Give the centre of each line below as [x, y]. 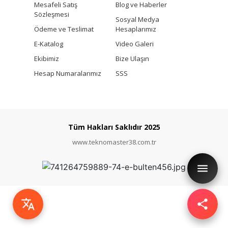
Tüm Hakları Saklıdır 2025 [114, 127]
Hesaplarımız [136, 29]
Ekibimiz [46, 59]
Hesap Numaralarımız [67, 74]
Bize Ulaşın [132, 59]
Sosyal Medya [137, 20]
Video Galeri [134, 44]
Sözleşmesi [51, 15]
